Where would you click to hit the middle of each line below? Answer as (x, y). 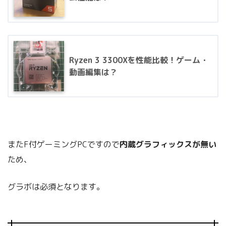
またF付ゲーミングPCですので (64, 144)
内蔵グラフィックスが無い (168, 144)
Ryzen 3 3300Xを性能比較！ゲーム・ (139, 60)
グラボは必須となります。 (56, 186)
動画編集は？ (93, 72)
